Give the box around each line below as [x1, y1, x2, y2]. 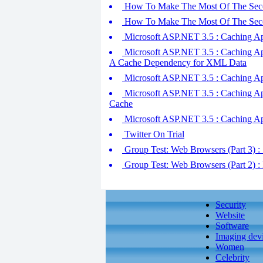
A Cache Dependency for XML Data [109, 58, 247, 68]
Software [215, 221, 249, 231]
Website [215, 210, 245, 220]
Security [215, 200, 246, 210]
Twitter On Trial [122, 129, 184, 139]
